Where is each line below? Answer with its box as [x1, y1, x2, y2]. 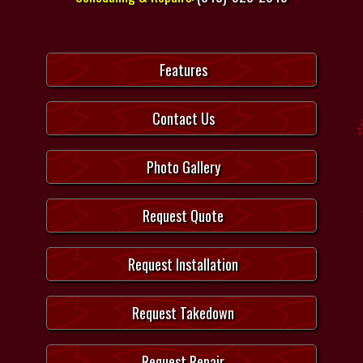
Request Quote [143, 205, 224, 227]
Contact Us [152, 108, 215, 130]
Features [159, 59, 207, 81]
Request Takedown [132, 302, 235, 324]
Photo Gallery [146, 156, 220, 178]
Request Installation [128, 254, 239, 275]
